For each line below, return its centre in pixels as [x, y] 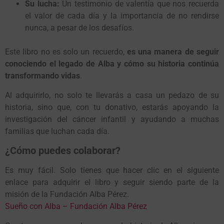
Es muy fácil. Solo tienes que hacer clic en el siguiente [112, 170]
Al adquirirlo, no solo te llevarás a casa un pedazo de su [112, 95]
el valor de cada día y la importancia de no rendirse [122, 16]
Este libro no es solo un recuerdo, [66, 52]
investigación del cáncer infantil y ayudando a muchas [112, 119]
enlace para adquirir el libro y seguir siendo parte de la [112, 182]
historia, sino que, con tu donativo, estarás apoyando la [112, 107]
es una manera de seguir [173, 52]
